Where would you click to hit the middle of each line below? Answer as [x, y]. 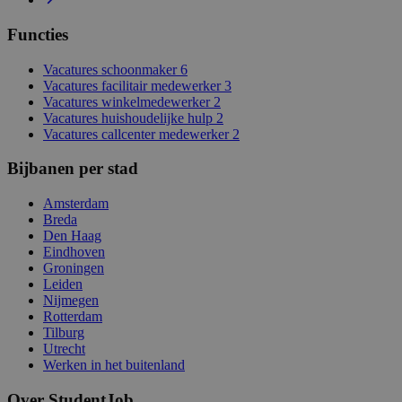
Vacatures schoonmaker [110, 69]
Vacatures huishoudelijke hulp [128, 118]
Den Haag [72, 236]
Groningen [74, 268]
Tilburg [64, 333]
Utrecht [64, 349]
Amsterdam [76, 204]
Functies [38, 34]
